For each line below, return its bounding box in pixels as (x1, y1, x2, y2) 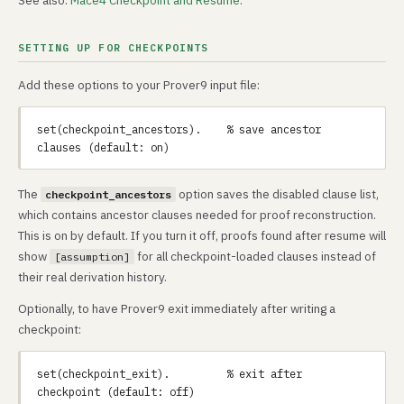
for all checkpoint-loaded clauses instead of (134, 248, 376, 264)
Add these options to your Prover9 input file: (18, 77, 260, 93)
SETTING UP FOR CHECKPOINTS (18, 41, 209, 54)
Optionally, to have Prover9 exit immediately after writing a (18, 300, 335, 317)
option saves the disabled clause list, (176, 186, 379, 202)
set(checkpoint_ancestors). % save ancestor (37, 122, 321, 136)
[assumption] (54, 250, 130, 263)
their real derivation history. (18, 269, 167, 285)
